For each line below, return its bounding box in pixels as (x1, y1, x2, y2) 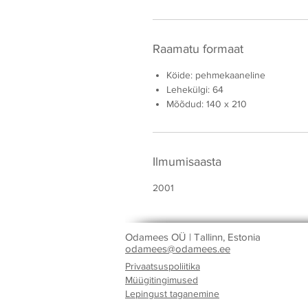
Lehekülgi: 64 (166, 84, 223, 96)
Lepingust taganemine (125, 288, 219, 300)
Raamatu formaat (153, 42, 243, 56)
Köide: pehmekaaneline (166, 69, 265, 81)
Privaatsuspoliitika (125, 261, 200, 272)
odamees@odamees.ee (125, 243, 230, 255)
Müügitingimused (125, 274, 198, 286)
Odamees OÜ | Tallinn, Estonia (125, 231, 261, 243)
